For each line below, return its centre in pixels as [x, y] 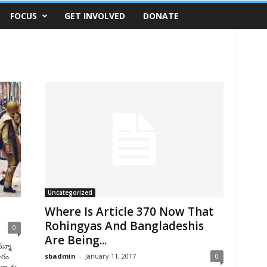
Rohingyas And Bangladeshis [124, 226]
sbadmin [60, 256]
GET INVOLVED [94, 16]
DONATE [161, 16]
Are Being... [75, 240]
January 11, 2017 [110, 256]
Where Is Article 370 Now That [129, 212]
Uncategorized [70, 193]
